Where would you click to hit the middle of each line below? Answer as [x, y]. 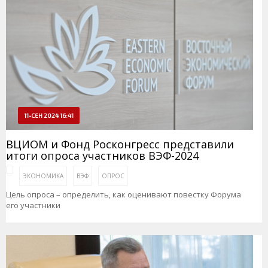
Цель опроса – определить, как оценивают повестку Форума [124, 195]
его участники [33, 205]
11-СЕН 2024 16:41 [49, 116]
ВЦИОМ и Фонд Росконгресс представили [120, 144]
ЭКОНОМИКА [43, 176]
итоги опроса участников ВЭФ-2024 [102, 156]
